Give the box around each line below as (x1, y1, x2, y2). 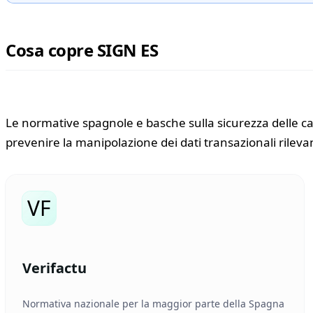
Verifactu (22, 259, 87, 277)
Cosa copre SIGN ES (6, 38, 159, 61)
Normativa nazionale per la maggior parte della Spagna (22, 297, 284, 310)
